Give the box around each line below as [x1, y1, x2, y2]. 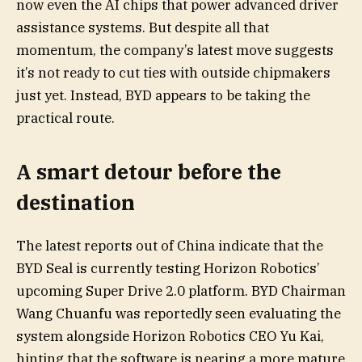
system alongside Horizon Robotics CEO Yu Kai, [16, 326, 324, 345]
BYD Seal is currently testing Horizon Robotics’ [16, 259, 320, 277]
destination [16, 189, 135, 217]
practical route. [16, 109, 115, 127]
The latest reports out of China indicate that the [16, 236, 323, 255]
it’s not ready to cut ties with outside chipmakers [16, 64, 330, 82]
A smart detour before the [16, 158, 281, 186]
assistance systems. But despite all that [16, 19, 269, 36]
